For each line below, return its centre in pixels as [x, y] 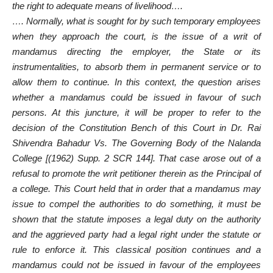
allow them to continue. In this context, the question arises [136, 82]
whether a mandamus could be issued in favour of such [136, 97]
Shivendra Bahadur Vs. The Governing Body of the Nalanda [136, 143]
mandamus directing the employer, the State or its [136, 51]
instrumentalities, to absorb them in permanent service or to [136, 66]
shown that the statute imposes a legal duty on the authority [136, 219]
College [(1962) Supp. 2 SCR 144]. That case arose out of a [136, 158]
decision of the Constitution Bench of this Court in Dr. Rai [136, 127]
